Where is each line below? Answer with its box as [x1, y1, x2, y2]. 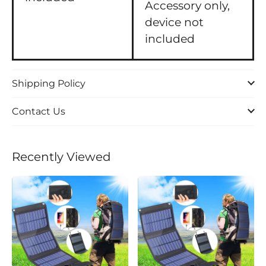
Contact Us [12, 106, 65, 117]
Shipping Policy [12, 78, 85, 89]
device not [145, 15, 204, 29]
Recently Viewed [12, 150, 111, 164]
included [145, 32, 195, 46]
